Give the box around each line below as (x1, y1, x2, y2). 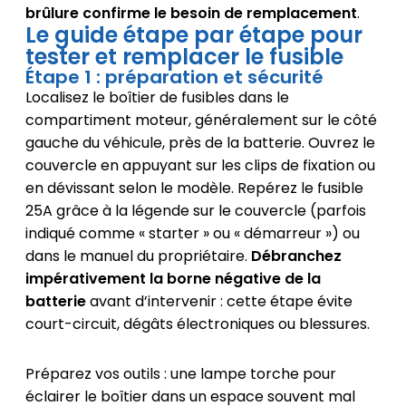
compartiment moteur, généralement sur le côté (24, 110, 377, 131)
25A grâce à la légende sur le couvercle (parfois (24, 200, 366, 222)
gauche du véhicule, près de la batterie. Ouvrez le (24, 132, 375, 154)
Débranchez (250, 246, 342, 267)
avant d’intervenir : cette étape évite (85, 291, 353, 313)
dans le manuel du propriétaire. (24, 246, 251, 267)
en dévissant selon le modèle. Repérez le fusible (24, 178, 363, 199)
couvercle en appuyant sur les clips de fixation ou (24, 155, 375, 177)
